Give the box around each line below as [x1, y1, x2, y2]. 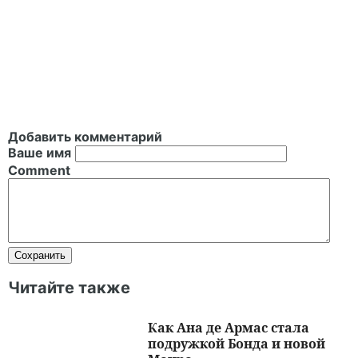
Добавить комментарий [8, 129, 162, 145]
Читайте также [8, 278, 130, 297]
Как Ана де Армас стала [148, 318, 309, 336]
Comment [8, 162, 70, 178]
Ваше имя [8, 145, 71, 161]
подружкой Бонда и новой [148, 334, 325, 352]
